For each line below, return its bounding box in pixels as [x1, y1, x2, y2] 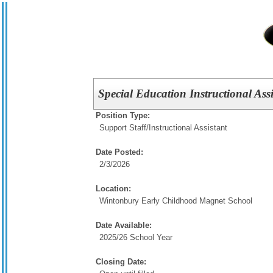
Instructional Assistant [149, 123, 227, 132]
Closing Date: [96, 257, 146, 266]
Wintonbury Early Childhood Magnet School [99, 196, 252, 205]
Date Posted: [96, 147, 143, 157]
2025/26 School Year [99, 233, 172, 242]
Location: [96, 184, 131, 193]
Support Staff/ [99, 123, 149, 132]
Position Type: [96, 111, 150, 120]
